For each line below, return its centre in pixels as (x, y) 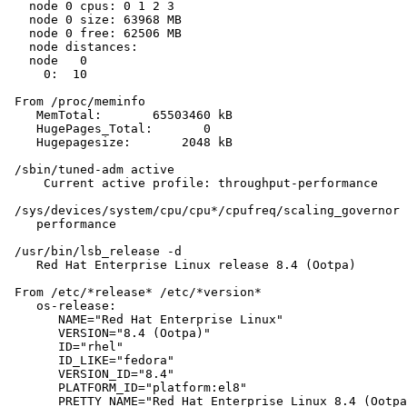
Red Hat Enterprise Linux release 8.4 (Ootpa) (182, 265)
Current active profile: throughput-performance (193, 184)
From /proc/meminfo (76, 102)
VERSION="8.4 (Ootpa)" (109, 333)
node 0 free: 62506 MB (94, 34)
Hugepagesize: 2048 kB (120, 143)
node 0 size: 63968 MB (94, 20)
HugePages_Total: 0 (109, 129)
